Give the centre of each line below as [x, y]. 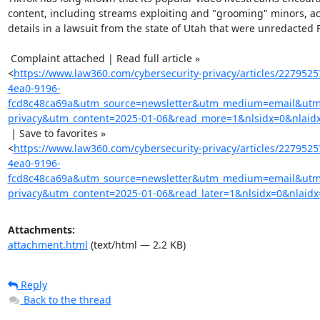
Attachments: [41, 230]
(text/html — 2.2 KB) [136, 245]
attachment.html [47, 245]
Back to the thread [67, 300]
